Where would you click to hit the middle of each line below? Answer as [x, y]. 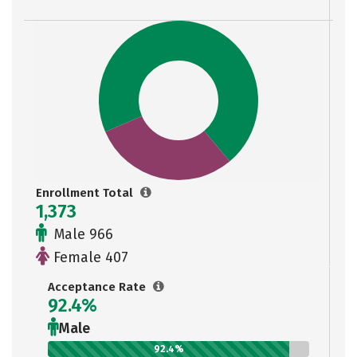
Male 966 [82, 234]
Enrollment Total [86, 193]
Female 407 [89, 257]
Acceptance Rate [98, 287]
